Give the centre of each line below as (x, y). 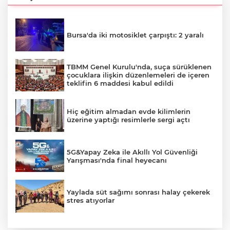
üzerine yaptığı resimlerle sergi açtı (128, 120)
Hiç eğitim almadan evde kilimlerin (129, 112)
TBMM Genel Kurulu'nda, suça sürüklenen (139, 67)
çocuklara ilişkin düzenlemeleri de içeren (138, 75)
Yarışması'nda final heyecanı (117, 160)
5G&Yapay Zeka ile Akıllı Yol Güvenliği (132, 152)
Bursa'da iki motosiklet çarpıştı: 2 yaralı (135, 35)
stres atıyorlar (91, 200)
